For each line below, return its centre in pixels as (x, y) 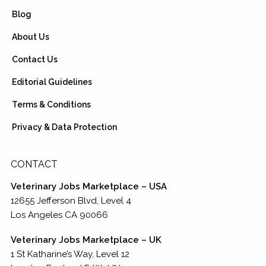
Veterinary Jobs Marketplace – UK (86, 240)
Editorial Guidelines (52, 82)
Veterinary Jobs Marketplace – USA (88, 186)
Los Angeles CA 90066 (59, 215)
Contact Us (34, 59)
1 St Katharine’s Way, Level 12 (70, 254)
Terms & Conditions (51, 104)
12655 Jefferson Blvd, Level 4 (71, 200)
